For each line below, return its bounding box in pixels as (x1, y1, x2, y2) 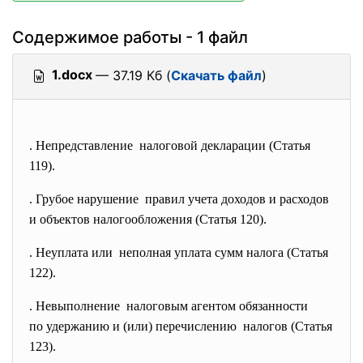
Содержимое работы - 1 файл (12, 28, 248, 47)
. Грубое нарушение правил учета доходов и (29, 192, 280, 206)
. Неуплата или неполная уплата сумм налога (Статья (29, 246, 328, 259)
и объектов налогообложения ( (29, 212, 199, 226)
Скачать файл (171, 67, 262, 83)
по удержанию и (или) (29, 319, 156, 333)
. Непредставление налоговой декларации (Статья (29, 139, 310, 152)
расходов (280, 192, 332, 206)
